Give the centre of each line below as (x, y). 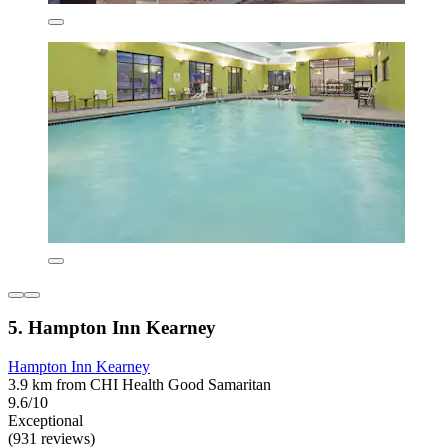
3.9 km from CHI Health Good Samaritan (139, 385)
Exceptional (45, 421)
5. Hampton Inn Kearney (112, 328)
